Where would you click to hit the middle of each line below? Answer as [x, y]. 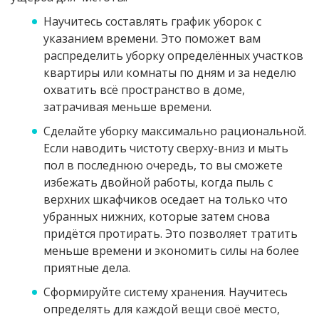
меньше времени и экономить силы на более [171, 251]
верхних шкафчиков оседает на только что [166, 199]
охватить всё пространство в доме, [144, 90]
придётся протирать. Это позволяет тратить [171, 234]
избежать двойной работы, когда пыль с [158, 182]
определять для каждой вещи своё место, [162, 309]
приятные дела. [87, 268]
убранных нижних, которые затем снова [157, 216]
